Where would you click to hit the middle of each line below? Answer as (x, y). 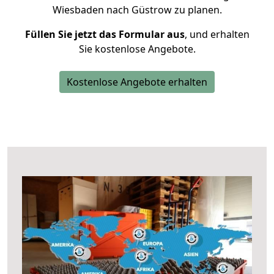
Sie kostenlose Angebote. (137, 49)
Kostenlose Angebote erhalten (137, 82)
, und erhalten (217, 34)
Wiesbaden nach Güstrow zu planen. (137, 10)
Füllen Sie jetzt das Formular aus (105, 34)
